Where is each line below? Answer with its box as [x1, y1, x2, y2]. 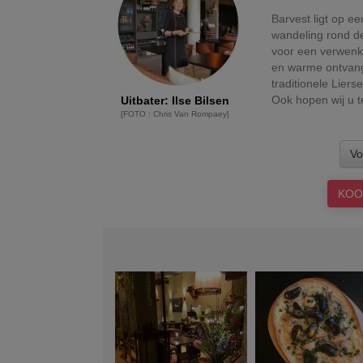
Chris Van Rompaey [152, 109, 227, 118]
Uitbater [120, 94, 164, 107]
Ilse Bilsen [171, 94, 229, 107]
